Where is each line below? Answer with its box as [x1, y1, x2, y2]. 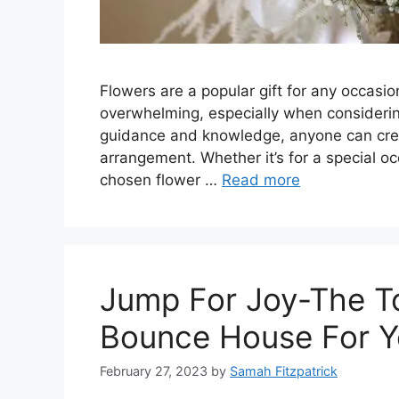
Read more [222, 171, 300, 190]
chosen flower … [100, 171, 222, 190]
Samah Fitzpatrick [230, 363, 338, 379]
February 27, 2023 [100, 363, 208, 379]
